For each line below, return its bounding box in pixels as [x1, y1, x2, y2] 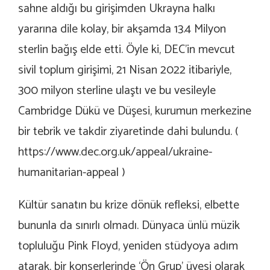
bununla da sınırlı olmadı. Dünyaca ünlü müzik [18, 216, 240, 236]
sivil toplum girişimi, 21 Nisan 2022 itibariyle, [18, 60, 231, 81]
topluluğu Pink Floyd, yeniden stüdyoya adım [18, 236, 238, 257]
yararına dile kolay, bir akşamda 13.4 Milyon [18, 19, 226, 40]
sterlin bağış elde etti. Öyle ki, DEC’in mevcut [18, 40, 235, 60]
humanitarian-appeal [18, 163, 119, 183]
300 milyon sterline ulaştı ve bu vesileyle [18, 81, 216, 101]
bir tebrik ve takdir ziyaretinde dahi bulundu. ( [18, 122, 238, 142]
